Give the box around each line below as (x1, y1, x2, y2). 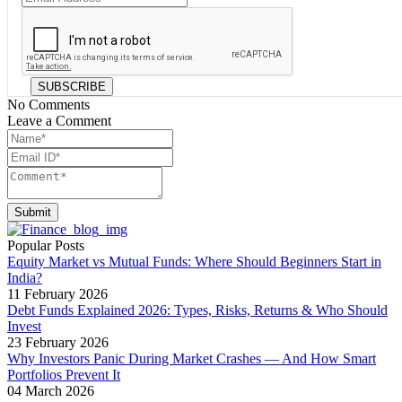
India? (7, 269, 42, 285)
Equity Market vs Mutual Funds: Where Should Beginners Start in (7, 253, 381, 269)
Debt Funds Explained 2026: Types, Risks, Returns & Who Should (7, 301, 388, 318)
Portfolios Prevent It (7, 366, 120, 382)
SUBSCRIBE (38, 79, 106, 93)
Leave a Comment (7, 112, 111, 128)
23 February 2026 (7, 334, 109, 350)
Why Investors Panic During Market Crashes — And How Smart (7, 350, 376, 366)
